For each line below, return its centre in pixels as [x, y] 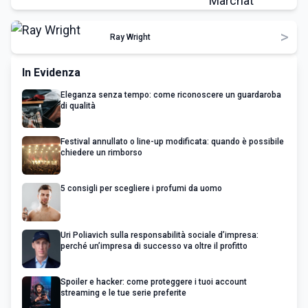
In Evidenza [51, 73]
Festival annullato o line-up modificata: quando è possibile [172, 142]
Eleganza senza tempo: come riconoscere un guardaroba [171, 95]
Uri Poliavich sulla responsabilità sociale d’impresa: [159, 235]
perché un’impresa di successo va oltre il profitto [154, 246]
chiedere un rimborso [101, 153]
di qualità [78, 106]
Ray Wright [130, 37]
